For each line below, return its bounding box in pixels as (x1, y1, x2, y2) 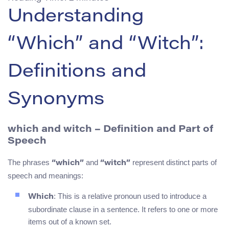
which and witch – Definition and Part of (8, 124, 213, 134)
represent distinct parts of (130, 158, 217, 167)
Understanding (8, 8, 144, 27)
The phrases (8, 158, 52, 167)
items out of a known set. (28, 217, 111, 226)
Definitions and (8, 63, 146, 82)
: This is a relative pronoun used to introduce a (54, 192, 207, 201)
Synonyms (8, 90, 104, 109)
